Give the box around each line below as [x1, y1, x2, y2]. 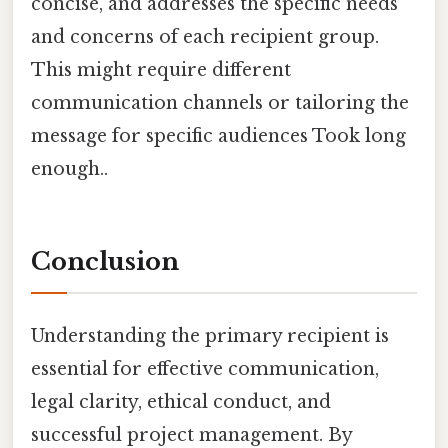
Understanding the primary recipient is [31, 324, 389, 347]
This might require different [31, 58, 291, 81]
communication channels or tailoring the [31, 91, 409, 114]
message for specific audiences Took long [31, 124, 406, 147]
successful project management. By [31, 423, 352, 446]
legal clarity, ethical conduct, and [31, 390, 331, 413]
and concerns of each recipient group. [31, 25, 379, 48]
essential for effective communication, [31, 357, 379, 380]
